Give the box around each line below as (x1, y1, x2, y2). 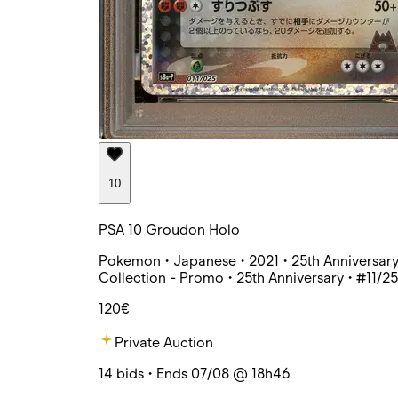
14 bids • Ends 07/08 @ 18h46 (99, 365, 291, 383)
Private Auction (115, 334, 213, 352)
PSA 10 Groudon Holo (99, 221, 240, 239)
